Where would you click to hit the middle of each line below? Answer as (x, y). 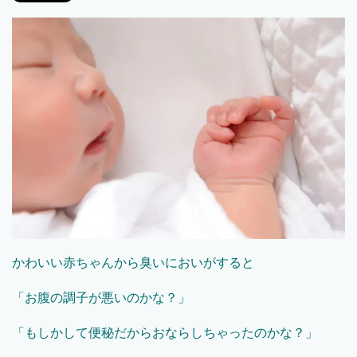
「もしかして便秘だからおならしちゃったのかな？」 (165, 333)
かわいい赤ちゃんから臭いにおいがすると (133, 263)
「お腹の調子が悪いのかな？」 (101, 298)
